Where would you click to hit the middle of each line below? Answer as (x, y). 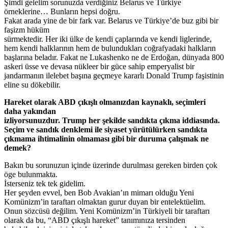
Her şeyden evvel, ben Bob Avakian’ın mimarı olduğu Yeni (99, 192)
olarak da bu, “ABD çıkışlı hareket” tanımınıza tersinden (95, 220)
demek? (18, 148)
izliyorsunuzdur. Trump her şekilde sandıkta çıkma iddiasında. (112, 120)
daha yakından (30, 111)
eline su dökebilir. (32, 84)
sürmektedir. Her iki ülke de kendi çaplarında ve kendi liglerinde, (108, 39)
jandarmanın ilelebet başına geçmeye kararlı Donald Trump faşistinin (114, 75)
